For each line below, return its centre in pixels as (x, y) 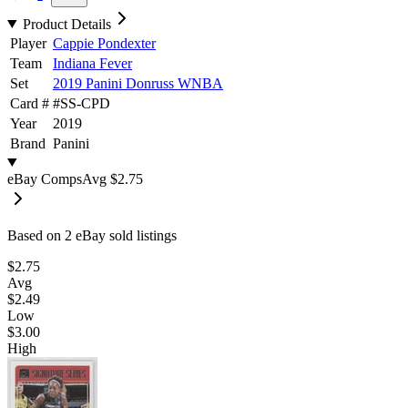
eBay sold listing (122, 235)
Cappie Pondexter (104, 43)
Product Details (66, 24)
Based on (36, 235)
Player (28, 43)
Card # (30, 103)
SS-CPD (85, 103)
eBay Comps (45, 178)
